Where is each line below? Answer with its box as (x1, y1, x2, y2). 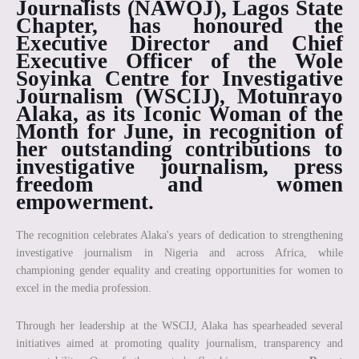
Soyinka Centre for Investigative (16, 67, 343, 91)
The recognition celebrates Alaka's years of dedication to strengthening (16, 229, 343, 241)
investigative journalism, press (16, 155, 343, 179)
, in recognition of (168, 119, 344, 143)
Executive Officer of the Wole (16, 49, 343, 73)
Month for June (16, 119, 169, 143)
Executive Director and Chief (16, 31, 343, 55)
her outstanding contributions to (16, 137, 343, 161)
